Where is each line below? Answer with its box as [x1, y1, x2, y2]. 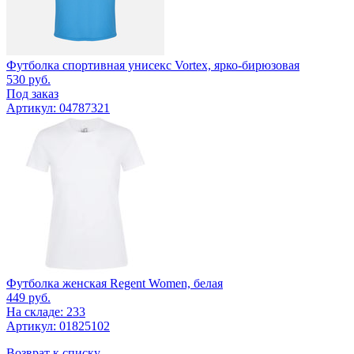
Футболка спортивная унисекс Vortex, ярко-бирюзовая [6, 58, 299, 72]
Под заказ [6, 86, 58, 100]
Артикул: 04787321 [6, 100, 110, 115]
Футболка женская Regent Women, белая [6, 276, 223, 290]
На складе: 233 [6, 304, 85, 318]
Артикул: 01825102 [6, 318, 110, 333]
